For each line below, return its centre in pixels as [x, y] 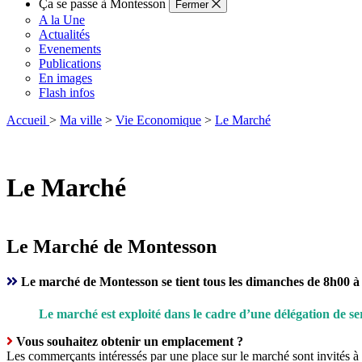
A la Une [62, 20]
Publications [70, 64]
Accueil [26, 120]
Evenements [70, 49]
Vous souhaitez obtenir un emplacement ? [130, 341]
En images [65, 78]
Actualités [64, 35]
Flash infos [67, 93]
